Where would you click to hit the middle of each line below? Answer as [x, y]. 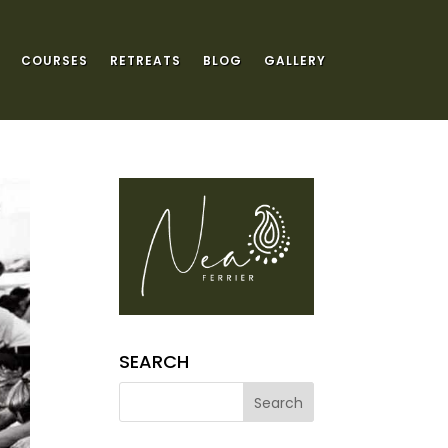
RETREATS [145, 60]
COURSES [54, 60]
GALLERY [294, 60]
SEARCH [154, 362]
